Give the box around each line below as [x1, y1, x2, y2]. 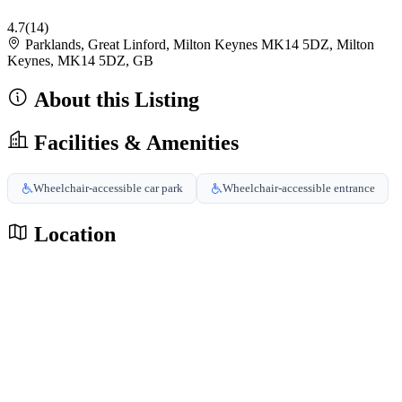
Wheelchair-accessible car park [33, 180, 183, 195]
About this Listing [29, 87, 199, 111]
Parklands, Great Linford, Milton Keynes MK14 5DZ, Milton [25, 36, 374, 52]
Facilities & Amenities [29, 130, 239, 154]
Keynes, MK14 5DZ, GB [7, 52, 153, 68]
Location [29, 222, 116, 246]
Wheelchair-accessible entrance [223, 180, 375, 195]
